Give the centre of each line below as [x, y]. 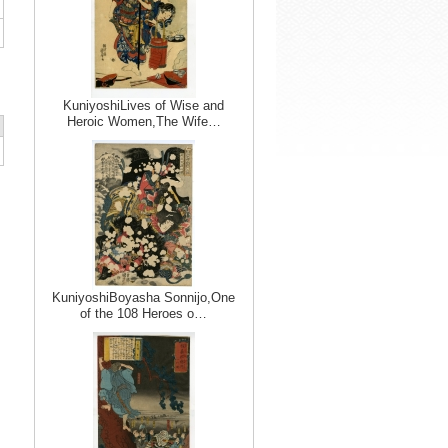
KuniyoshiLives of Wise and [143, 105]
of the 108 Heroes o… [143, 313]
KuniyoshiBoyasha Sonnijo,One [143, 297]
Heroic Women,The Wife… [143, 121]
